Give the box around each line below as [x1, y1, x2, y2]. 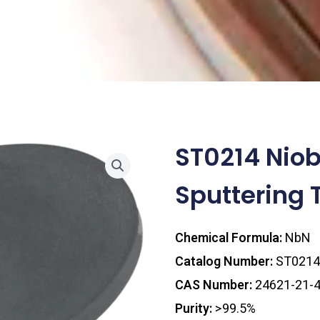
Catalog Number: [174, 251, 276, 271]
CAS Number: [174, 275, 255, 295]
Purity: [174, 299, 215, 319]
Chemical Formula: [174, 228, 285, 248]
